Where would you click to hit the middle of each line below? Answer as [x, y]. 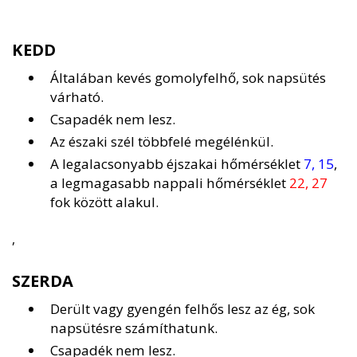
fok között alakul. [104, 202]
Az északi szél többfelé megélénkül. [162, 142]
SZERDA [43, 281]
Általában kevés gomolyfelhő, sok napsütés [188, 78]
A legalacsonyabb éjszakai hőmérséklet [177, 164]
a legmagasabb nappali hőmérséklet [170, 183]
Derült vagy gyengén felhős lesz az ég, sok [182, 309]
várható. [77, 97]
